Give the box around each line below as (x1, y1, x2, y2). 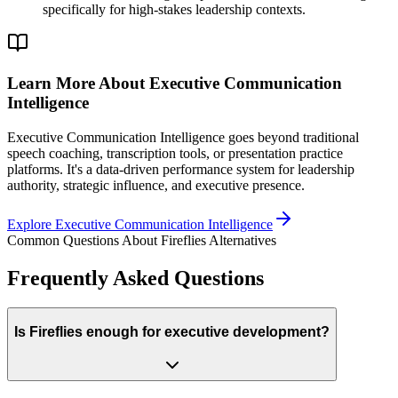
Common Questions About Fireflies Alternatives (7, 232, 276, 248)
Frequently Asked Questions (7, 266, 264, 290)
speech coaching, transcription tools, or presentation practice (7, 145, 343, 161)
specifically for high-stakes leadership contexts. (43, 2, 306, 18)
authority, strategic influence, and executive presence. (7, 177, 305, 193)
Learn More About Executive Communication (7, 73, 342, 92)
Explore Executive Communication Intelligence (7, 216, 273, 232)
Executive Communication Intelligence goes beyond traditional (7, 129, 359, 145)
